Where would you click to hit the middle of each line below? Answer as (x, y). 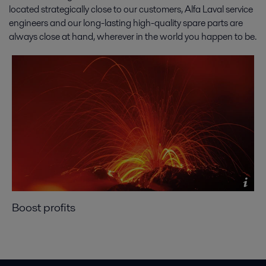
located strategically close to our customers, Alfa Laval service (131, 9)
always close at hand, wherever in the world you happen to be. (133, 36)
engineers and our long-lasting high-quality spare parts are (126, 23)
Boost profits (44, 208)
